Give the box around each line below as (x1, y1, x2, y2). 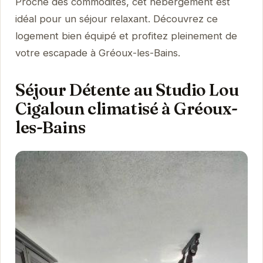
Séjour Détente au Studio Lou (15, 79, 239, 100)
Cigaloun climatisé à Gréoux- (15, 97, 238, 119)
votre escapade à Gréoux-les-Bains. (15, 46, 180, 59)
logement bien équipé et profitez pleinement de (15, 29, 237, 42)
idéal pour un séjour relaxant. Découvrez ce (15, 12, 218, 25)
